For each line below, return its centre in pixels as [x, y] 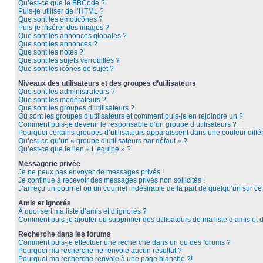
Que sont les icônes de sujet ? [66, 69]
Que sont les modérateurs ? [62, 100]
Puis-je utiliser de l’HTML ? [61, 11]
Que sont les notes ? [51, 52]
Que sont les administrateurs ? [67, 92]
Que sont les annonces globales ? [73, 36]
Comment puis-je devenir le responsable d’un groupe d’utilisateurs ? [127, 124]
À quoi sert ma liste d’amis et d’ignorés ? [82, 211]
